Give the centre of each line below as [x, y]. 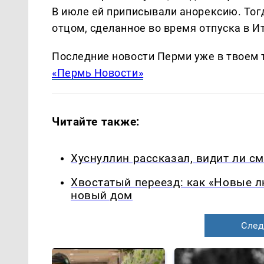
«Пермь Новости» [98, 73]
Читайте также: [96, 122]
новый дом [102, 195]
